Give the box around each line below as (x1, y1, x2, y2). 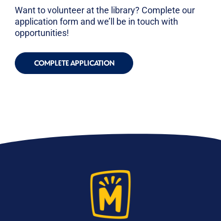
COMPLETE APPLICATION (34, 58, 114, 68)
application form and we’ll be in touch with (15, 16, 178, 27)
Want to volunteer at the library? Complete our (15, 4, 195, 15)
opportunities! (15, 27, 69, 38)
